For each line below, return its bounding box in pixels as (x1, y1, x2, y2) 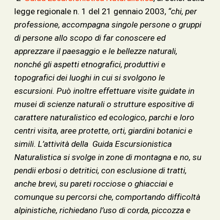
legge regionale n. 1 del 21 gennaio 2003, (14, 6, 168, 16)
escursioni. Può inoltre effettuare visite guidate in (14, 86, 195, 96)
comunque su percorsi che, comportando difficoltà (14, 192, 201, 202)
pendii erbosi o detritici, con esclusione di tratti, (14, 165, 187, 175)
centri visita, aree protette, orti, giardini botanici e (14, 126, 193, 136)
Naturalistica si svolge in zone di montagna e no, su (14, 152, 202, 162)
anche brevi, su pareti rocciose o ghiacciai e (14, 179, 174, 189)
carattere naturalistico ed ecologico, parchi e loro (14, 112, 195, 122)
